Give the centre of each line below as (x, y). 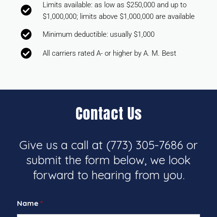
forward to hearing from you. (108, 175)
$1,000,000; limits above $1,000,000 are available (118, 16)
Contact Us (108, 113)
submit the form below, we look (108, 160)
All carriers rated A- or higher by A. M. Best (109, 54)
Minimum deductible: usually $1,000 (98, 34)
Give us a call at (63, 145)
